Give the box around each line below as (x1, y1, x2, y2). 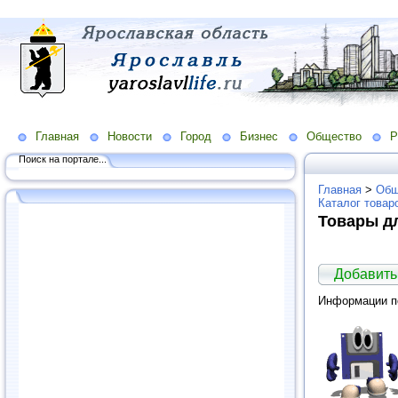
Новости (107, 129, 152, 143)
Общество (306, 129, 362, 143)
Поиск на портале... (19, 153, 107, 164)
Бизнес (240, 129, 278, 143)
